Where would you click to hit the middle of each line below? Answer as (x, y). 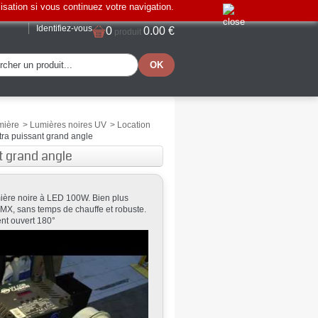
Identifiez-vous (64, 28)
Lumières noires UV (68, 125)
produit (128, 32)
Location (134, 125)
